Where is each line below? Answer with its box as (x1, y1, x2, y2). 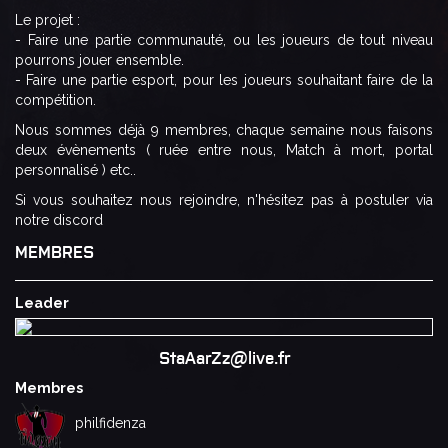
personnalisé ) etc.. (15, 161, 136, 178)
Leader (15, 294, 69, 311)
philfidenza (75, 414, 146, 431)
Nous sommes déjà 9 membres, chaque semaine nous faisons (15, 121, 433, 138)
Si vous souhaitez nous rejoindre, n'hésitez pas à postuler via (15, 191, 433, 208)
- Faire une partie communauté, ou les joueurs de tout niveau (15, 31, 433, 48)
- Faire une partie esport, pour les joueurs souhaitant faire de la (15, 71, 433, 88)
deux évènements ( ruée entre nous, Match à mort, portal (15, 141, 433, 158)
